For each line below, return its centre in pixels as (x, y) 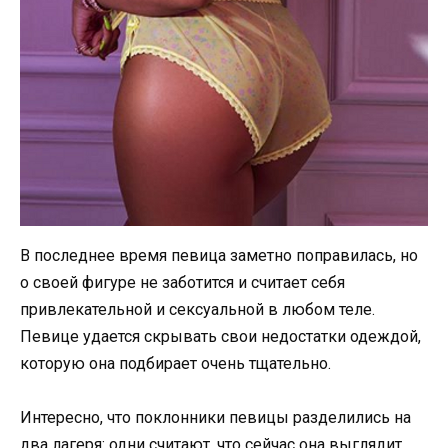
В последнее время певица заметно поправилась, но (219, 256)
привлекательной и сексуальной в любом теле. (197, 310)
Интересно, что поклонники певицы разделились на (215, 418)
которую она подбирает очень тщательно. (175, 364)
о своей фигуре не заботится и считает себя (182, 283)
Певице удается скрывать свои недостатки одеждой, (220, 337)
